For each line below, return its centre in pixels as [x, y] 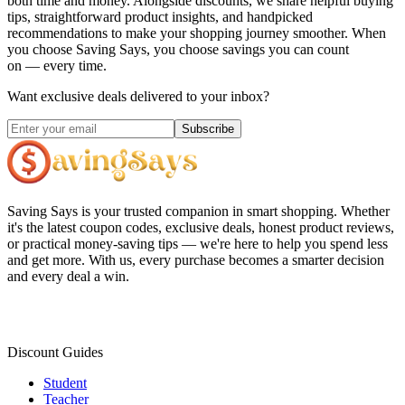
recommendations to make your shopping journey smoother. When [197, 33]
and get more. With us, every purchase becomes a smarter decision [196, 260]
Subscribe [208, 129]
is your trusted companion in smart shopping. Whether [235, 212]
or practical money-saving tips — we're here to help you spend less [198, 244]
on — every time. [57, 66]
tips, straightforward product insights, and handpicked [160, 17]
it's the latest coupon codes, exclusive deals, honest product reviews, [201, 228]
